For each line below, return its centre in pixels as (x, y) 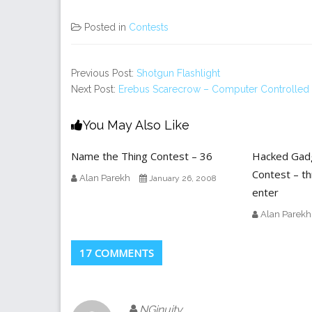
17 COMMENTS (117, 252)
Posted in (107, 27)
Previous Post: (104, 73)
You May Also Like (136, 125)
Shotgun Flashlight (178, 73)
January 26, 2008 (183, 178)
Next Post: (95, 89)
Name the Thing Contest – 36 (142, 156)
